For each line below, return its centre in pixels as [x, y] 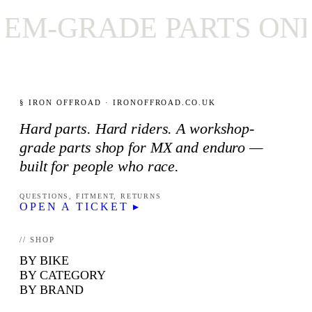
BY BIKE [44, 261]
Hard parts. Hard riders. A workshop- [137, 129]
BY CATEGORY [63, 275]
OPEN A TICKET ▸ [80, 207]
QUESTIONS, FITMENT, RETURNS [91, 196]
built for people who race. [100, 166]
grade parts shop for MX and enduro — [142, 148]
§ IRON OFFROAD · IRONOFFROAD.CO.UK [118, 103]
